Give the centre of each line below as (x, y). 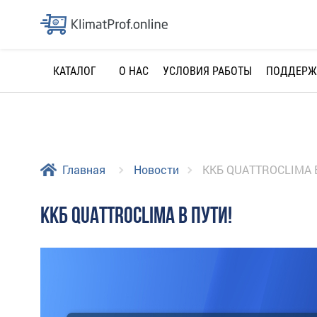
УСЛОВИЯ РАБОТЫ (207, 71)
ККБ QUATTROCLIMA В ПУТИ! (136, 217)
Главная (83, 169)
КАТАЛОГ (74, 71)
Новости (156, 169)
